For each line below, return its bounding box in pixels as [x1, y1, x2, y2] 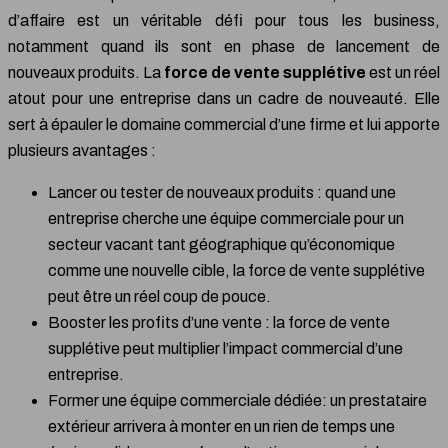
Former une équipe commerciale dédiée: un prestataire [48, 392, 427, 410]
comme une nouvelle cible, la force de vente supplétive [48, 262, 425, 280]
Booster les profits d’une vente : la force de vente [48, 314, 390, 332]
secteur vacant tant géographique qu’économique [48, 236, 395, 254]
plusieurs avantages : [8, 142, 156, 160]
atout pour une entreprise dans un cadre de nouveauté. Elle [8, 90, 440, 108]
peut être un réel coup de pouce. [48, 288, 271, 306]
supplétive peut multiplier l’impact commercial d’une [48, 340, 403, 358]
